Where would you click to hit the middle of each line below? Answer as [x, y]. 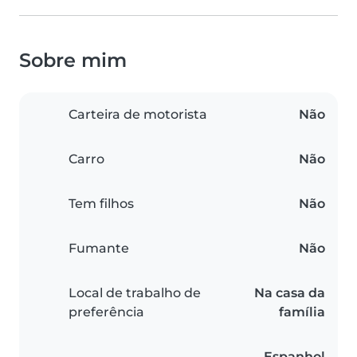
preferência [106, 312]
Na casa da [290, 293]
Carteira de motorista [138, 115]
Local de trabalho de [135, 293]
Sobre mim [73, 61]
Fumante [99, 249]
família [302, 312]
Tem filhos [101, 204]
